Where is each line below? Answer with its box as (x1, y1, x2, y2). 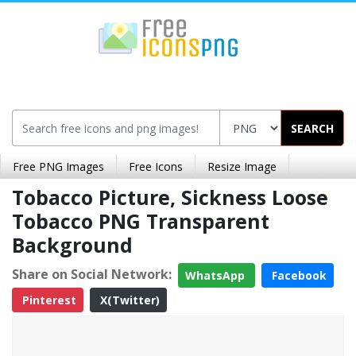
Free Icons (129, 159, 183, 174)
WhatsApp (185, 268, 248, 283)
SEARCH (291, 120, 334, 136)
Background (12, 231, 133, 258)
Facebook (269, 268, 327, 283)
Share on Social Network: (12, 265, 172, 283)
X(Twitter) (97, 292, 160, 308)
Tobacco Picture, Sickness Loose (12, 184, 328, 211)
